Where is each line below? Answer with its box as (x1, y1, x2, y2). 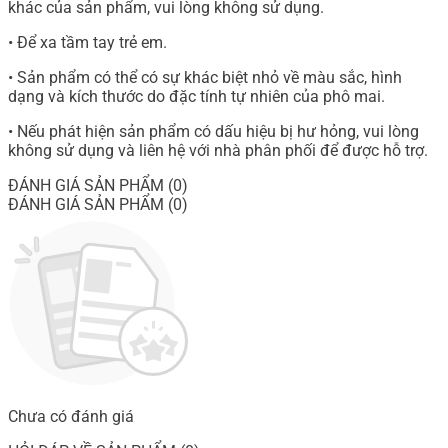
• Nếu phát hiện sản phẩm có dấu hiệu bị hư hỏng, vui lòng (8, 122, 419, 142)
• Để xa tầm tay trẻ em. (8, 33, 167, 53)
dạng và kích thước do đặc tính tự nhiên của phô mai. (8, 87, 385, 107)
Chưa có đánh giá (8, 407, 134, 427)
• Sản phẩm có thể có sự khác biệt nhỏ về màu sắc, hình (8, 68, 402, 88)
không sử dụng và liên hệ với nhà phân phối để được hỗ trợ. (8, 141, 428, 161)
